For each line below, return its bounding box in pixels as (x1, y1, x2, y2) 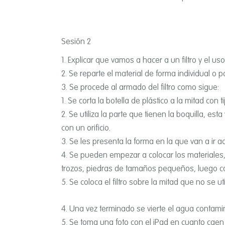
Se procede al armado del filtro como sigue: (69, 83, 219, 92)
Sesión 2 (61, 38, 91, 47)
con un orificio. (61, 124, 110, 133)
